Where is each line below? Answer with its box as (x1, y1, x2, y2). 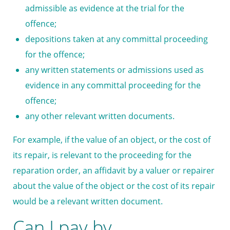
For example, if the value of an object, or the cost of (13, 134, 210, 146)
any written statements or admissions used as (25, 64, 204, 76)
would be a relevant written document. (13, 196, 163, 207)
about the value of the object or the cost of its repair (13, 180, 215, 192)
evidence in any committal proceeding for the (25, 80, 201, 91)
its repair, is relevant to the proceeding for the (13, 149, 191, 161)
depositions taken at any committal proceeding (25, 33, 208, 45)
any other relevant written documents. (25, 110, 175, 122)
